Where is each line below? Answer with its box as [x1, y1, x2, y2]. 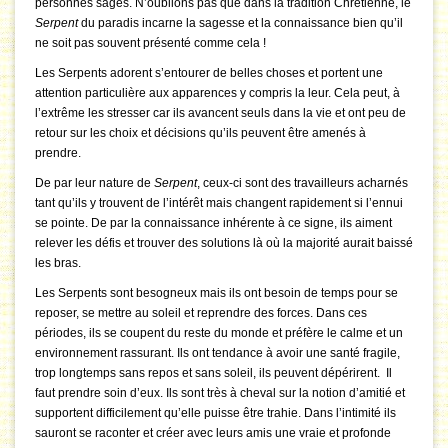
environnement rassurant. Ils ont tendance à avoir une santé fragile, [35, 346, 400, 361]
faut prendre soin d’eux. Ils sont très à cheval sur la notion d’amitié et [35, 386, 405, 401]
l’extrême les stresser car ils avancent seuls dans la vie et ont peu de [35, 106, 406, 121]
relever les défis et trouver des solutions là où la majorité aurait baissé [35, 236, 413, 251]
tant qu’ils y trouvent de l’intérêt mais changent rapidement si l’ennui [35, 196, 403, 211]
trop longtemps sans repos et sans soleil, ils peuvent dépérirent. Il [35, 366, 392, 381]
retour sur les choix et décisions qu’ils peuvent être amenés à [35, 126, 366, 141]
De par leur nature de [35, 176, 151, 191]
